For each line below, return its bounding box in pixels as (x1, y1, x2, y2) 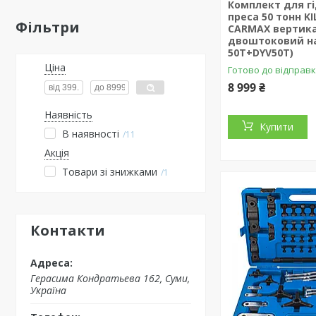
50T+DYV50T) (228, 46, 294, 59)
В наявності (62, 127, 119, 140)
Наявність (44, 108, 92, 121)
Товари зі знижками (62, 165, 157, 178)
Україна (30, 284, 66, 297)
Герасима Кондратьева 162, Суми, (30, 272, 190, 285)
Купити (260, 120, 294, 133)
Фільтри (16, 18, 80, 37)
